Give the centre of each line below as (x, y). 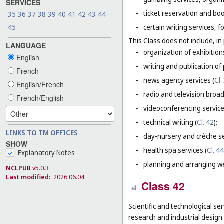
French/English (39, 98)
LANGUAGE (26, 45)
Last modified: (28, 177)
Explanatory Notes (46, 152)
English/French (39, 84)
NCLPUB (18, 168)
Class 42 (163, 186)
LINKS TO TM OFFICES (42, 132)
